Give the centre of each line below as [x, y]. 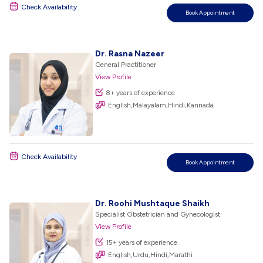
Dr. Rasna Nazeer [130, 54]
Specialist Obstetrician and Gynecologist [158, 214]
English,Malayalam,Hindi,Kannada [161, 105]
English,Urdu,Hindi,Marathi [150, 255]
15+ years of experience [141, 242]
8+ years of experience [140, 93]
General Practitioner [126, 65]
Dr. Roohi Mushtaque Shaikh [152, 203]
